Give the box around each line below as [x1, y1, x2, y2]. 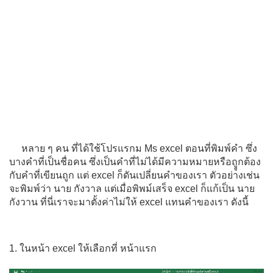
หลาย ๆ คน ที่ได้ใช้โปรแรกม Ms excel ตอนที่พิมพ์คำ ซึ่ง [21, 143, 257, 154]
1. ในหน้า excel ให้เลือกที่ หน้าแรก [9, 243, 157, 253]
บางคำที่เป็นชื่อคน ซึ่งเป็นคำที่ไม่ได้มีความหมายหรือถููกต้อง [9, 157, 261, 167]
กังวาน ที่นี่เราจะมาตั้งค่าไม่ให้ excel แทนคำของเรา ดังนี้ [9, 197, 249, 207]
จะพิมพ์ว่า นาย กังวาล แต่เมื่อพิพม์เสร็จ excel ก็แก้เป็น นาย [9, 183, 255, 194]
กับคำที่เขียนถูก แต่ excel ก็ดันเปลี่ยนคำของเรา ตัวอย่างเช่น [9, 170, 260, 180]
